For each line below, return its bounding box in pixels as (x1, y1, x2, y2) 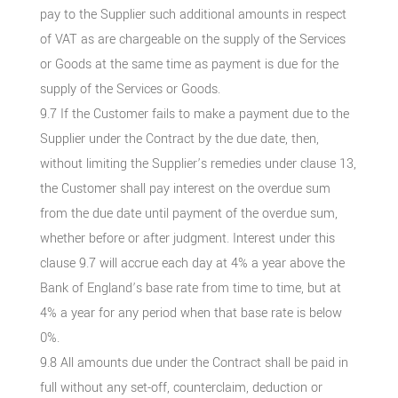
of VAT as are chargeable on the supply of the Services (39, 29, 346, 49)
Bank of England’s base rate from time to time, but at (39, 278, 341, 298)
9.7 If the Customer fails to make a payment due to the (39, 104, 349, 123)
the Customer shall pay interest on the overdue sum (39, 179, 330, 198)
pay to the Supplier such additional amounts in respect (39, 4, 346, 24)
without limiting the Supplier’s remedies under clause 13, (39, 154, 356, 173)
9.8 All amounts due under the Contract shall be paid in (39, 353, 348, 372)
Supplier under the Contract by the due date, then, (39, 129, 319, 148)
